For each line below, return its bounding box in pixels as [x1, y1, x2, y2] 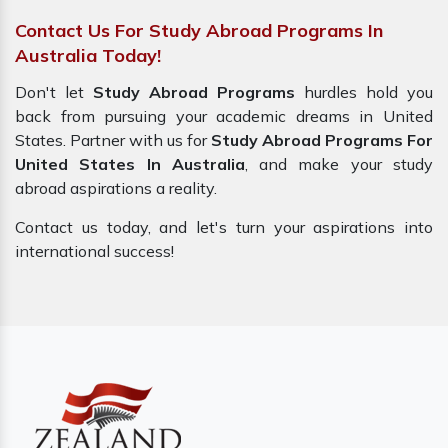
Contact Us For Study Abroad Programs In [15, 19, 383, 43]
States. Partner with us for [15, 130, 211, 151]
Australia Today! [15, 44, 161, 68]
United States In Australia [15, 154, 245, 175]
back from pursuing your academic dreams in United [15, 106, 433, 127]
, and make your [244, 154, 382, 175]
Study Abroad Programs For [211, 130, 433, 151]
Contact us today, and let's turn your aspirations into [15, 217, 433, 238]
